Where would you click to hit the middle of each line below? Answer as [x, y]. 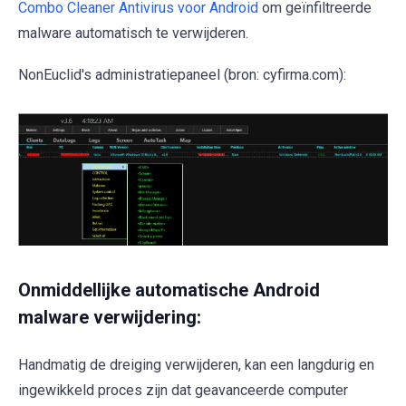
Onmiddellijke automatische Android [169, 290]
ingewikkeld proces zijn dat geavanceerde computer [183, 391]
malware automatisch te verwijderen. [133, 33]
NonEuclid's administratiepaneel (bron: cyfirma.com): [182, 74]
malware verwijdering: [110, 318]
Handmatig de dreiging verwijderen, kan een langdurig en [196, 365]
